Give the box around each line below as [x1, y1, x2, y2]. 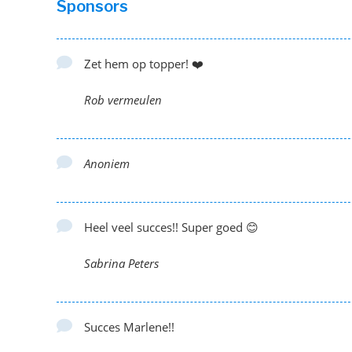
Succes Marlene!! [84, 319, 174, 335]
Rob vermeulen [84, 92, 162, 108]
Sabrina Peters [84, 255, 159, 271]
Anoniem [84, 156, 130, 171]
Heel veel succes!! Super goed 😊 [84, 219, 258, 235]
